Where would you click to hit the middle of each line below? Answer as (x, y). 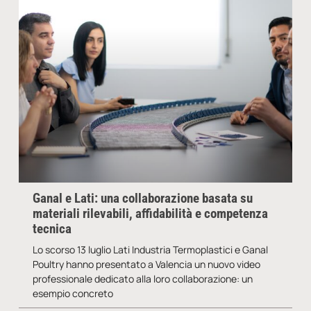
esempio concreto (73, 293)
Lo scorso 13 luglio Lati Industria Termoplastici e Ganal (150, 249)
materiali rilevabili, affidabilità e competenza (150, 213)
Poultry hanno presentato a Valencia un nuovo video (146, 264)
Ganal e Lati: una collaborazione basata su (142, 198)
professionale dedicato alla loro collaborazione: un (142, 278)
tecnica (52, 228)
